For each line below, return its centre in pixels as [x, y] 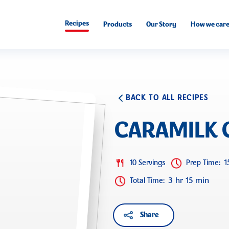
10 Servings [148, 163]
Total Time [146, 181]
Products [118, 25]
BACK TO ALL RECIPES [167, 98]
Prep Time [202, 163]
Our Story [161, 25]
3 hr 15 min [189, 181]
